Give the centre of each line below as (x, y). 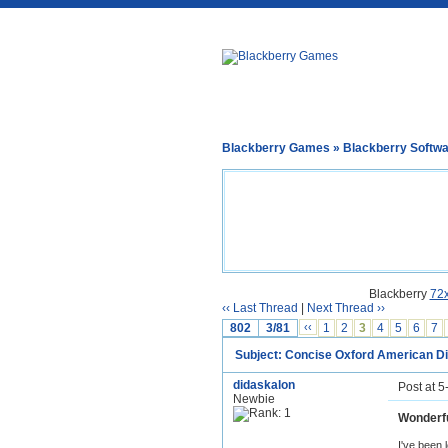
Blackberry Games (276, 148)
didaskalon (264, 385)
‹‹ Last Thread (260, 308)
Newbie (254, 399)
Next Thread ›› (346, 308)
